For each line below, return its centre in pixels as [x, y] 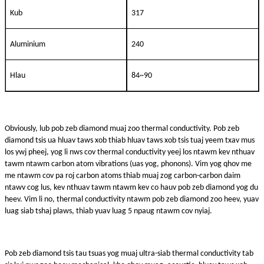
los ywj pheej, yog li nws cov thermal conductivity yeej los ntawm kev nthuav [130, 152]
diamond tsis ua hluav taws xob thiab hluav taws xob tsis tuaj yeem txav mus [130, 140]
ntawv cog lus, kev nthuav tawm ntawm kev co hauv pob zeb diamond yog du [131, 187]
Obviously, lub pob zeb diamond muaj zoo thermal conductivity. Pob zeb [122, 128]
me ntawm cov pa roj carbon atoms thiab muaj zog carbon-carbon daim [123, 176]
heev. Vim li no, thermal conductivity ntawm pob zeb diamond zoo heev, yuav [132, 199]
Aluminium [28, 44]
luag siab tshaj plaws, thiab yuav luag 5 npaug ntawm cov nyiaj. [108, 211]
